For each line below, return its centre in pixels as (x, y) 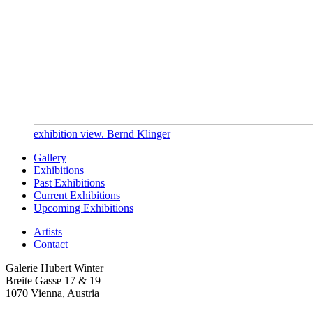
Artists (48, 231)
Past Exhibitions (69, 182)
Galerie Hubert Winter (54, 268)
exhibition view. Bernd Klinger (102, 133)
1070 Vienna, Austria (52, 293)
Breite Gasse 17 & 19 (53, 280)
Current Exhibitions (77, 195)
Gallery (50, 157)
